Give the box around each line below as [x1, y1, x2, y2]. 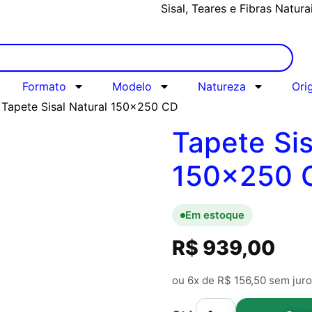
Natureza [197, 79, 246, 94]
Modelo [111, 79, 152, 94]
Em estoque [185, 209, 244, 222]
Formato [22, 79, 66, 94]
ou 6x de [171, 273, 217, 287]
